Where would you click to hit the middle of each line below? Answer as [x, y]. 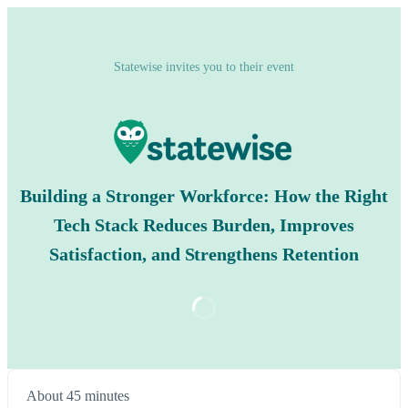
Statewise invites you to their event [204, 67]
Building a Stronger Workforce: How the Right [204, 196]
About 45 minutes [78, 396]
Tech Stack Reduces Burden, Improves [204, 225]
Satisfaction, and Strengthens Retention [204, 255]
